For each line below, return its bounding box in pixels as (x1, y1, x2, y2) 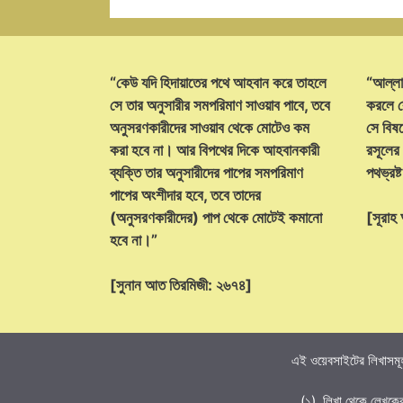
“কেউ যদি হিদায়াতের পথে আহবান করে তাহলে (110, 73, 327, 92)
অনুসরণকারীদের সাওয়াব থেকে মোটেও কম (110, 118, 309, 137)
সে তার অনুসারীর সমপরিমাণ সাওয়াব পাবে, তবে (110, 95, 330, 114)
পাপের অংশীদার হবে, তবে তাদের (110, 185, 261, 204)
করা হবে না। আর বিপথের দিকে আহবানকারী (110, 140, 319, 159)
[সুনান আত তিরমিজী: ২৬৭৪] (110, 276, 252, 295)
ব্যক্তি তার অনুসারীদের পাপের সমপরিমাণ (110, 163, 303, 182)
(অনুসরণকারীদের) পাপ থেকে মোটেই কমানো (110, 208, 322, 227)
